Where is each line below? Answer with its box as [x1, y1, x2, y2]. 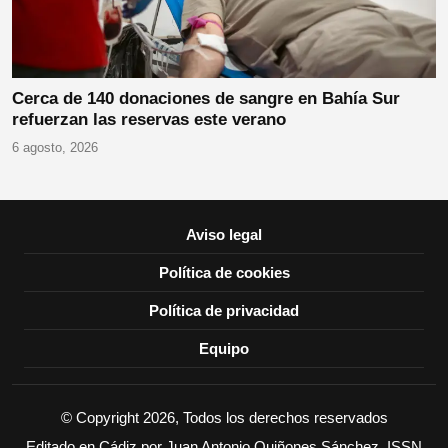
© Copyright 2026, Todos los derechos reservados [60, 408, 388, 426]
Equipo [199, 339, 249, 357]
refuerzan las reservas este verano [12, 109, 286, 129]
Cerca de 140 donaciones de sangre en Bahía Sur [12, 88, 400, 108]
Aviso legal [186, 225, 262, 243]
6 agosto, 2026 [12, 139, 98, 155]
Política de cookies [158, 263, 290, 281]
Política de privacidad [149, 301, 299, 319]
